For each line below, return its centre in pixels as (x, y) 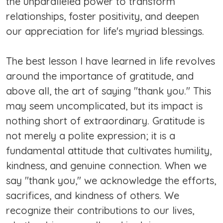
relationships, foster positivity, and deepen (103, 16)
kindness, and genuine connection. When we (106, 166)
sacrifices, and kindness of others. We (93, 196)
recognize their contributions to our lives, (100, 211)
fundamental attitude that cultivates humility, (109, 151)
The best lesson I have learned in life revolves (111, 61)
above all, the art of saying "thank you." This (109, 91)
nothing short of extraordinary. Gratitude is (105, 121)
